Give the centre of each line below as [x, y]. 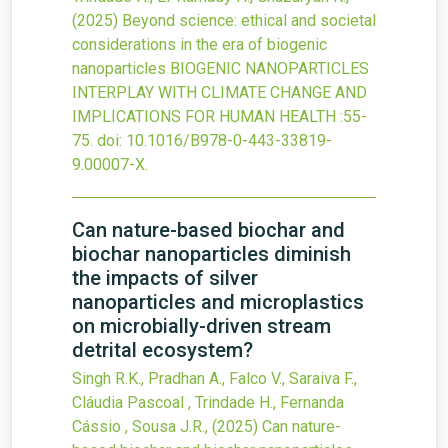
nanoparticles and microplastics [218, 302]
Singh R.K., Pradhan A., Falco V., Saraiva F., [214, 378]
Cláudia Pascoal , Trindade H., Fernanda [208, 402]
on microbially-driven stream [201, 326]
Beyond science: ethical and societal [249, 20]
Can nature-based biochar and [208, 230]
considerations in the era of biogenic [199, 44]
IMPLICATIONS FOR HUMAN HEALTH [204, 116]
